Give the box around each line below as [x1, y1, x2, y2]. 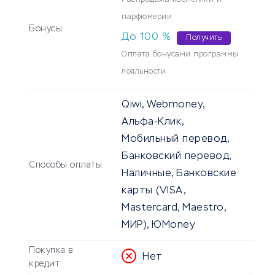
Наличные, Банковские [122, 169, 236, 179]
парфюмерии [122, 14, 172, 21]
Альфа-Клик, [122, 117, 184, 128]
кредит [29, 260, 60, 269]
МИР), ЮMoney [122, 220, 195, 231]
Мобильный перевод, [122, 134, 228, 145]
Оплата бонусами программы [122, 51, 239, 59]
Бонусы [29, 25, 62, 34]
